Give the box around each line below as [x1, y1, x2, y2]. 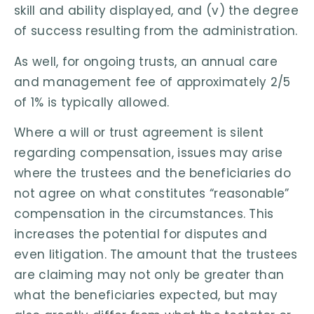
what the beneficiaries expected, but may [14, 287, 278, 304]
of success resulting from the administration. [14, 22, 298, 40]
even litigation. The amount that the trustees [14, 246, 298, 264]
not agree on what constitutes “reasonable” [14, 185, 289, 203]
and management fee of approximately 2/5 [14, 73, 291, 90]
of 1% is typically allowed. [14, 93, 170, 111]
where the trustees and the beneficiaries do [14, 165, 291, 182]
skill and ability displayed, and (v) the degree [14, 2, 299, 20]
